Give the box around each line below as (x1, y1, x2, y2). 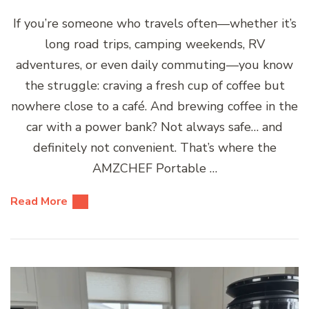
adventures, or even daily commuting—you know (16, 57, 293, 74)
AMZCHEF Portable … (92, 160, 217, 177)
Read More (10, 194, 68, 210)
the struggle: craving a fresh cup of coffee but (24, 77, 285, 94)
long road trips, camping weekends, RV (44, 36, 265, 53)
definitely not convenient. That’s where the (32, 139, 277, 157)
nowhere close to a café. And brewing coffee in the (11, 98, 298, 115)
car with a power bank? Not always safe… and (26, 119, 283, 136)
